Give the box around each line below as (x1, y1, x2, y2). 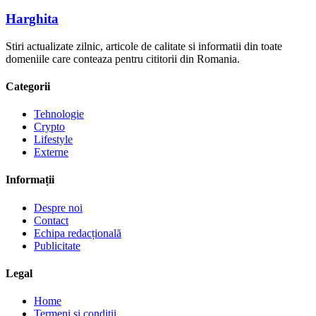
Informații (6, 174, 54, 186)
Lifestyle (34, 133, 73, 146)
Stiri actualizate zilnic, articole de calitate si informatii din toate (6, 39, 282, 52)
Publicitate (34, 239, 80, 252)
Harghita (6, 11, 59, 26)
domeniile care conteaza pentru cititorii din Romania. (6, 52, 240, 65)
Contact (34, 214, 68, 226)
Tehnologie (34, 108, 84, 121)
